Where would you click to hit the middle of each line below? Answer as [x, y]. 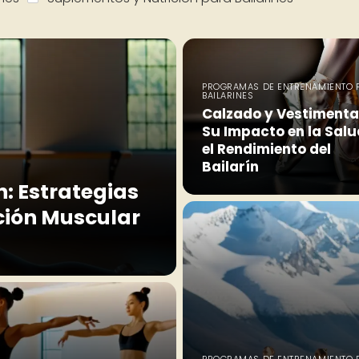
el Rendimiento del [266, 149]
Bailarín [230, 166]
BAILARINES [228, 95]
